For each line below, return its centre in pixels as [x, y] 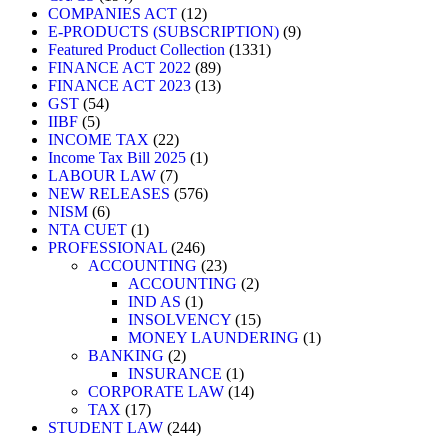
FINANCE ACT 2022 [119, 68]
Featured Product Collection [136, 50]
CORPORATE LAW [156, 392]
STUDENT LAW [105, 428]
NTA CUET [87, 230]
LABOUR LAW [102, 176]
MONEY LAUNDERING [213, 338]
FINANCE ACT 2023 [119, 86]
